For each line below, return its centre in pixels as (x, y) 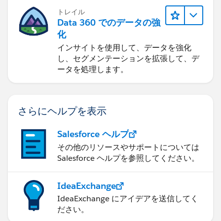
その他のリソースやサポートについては (128, 147)
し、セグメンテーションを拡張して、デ (128, 59)
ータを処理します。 (93, 70)
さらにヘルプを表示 (62, 111)
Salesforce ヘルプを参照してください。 (128, 158)
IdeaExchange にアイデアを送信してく (128, 199)
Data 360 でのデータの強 (109, 23)
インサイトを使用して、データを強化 (124, 48)
